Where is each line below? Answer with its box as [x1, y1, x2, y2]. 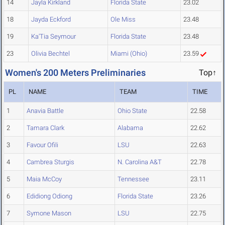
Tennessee [118, 175, 149, 183]
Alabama [118, 124, 143, 132]
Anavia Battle [27, 107, 64, 115]
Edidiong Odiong [27, 192, 72, 200]
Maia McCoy [27, 175, 62, 183]
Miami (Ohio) [110, 50, 147, 58]
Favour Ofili [27, 141, 58, 149]
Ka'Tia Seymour [31, 33, 76, 41]
